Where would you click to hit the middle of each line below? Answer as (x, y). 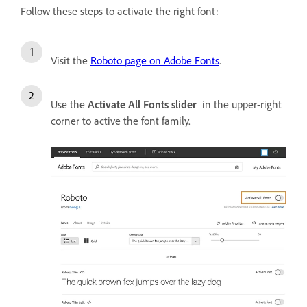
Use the (69, 104)
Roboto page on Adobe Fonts (155, 60)
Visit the (71, 60)
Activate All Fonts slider (144, 104)
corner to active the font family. (121, 120)
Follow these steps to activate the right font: (120, 11)
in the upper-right (241, 104)
